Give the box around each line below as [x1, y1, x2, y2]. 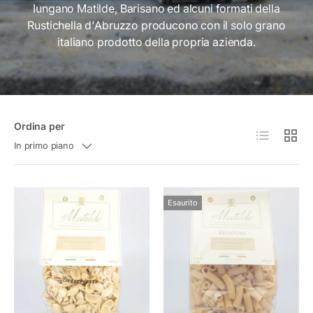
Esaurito [168, 197, 198, 208]
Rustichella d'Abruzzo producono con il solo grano [27, 18, 286, 33]
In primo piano [14, 140, 74, 152]
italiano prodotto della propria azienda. [57, 35, 256, 50]
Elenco [254, 125, 289, 140]
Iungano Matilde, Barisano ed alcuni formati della [33, 1, 280, 16]
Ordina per [14, 119, 65, 132]
